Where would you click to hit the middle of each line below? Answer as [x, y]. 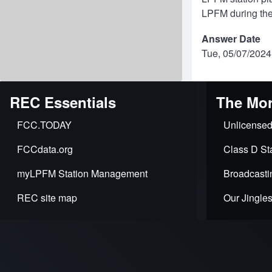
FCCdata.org [45, 149]
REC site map [47, 198]
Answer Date [231, 39]
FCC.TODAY [44, 125]
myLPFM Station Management [82, 173]
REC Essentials [63, 102]
